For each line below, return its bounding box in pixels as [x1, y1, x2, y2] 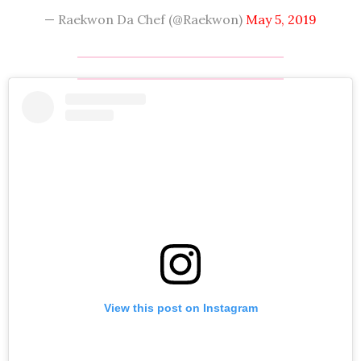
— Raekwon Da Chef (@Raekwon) [44, 11, 246, 27]
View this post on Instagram [103, 301, 258, 314]
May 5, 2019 [246, 11, 317, 27]
